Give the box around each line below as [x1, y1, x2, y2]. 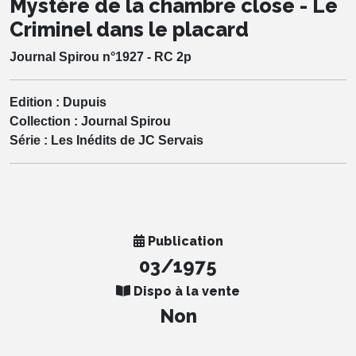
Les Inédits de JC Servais [51, 133, 203, 147]
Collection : [10, 114, 81, 128]
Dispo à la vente [130, 283, 240, 299]
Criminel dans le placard [10, 17, 249, 41]
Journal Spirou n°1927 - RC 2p [10, 49, 192, 64]
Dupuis [63, 95, 106, 109]
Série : [10, 133, 51, 147]
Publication [144, 233, 223, 249]
